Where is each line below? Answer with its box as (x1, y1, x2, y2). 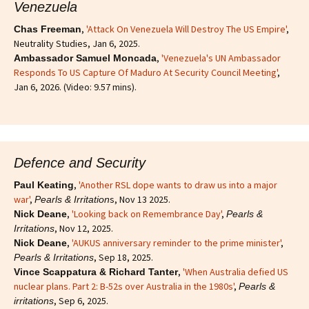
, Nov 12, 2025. (54, 221, 113, 235)
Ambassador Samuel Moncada (14, 52, 157, 63)
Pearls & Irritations (14, 251, 94, 263)
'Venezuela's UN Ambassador (161, 51, 281, 64)
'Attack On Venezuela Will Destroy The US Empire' (86, 22, 286, 35)
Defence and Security (14, 154, 146, 170)
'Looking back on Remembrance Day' (72, 207, 221, 220)
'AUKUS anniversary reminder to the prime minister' (72, 236, 281, 249)
